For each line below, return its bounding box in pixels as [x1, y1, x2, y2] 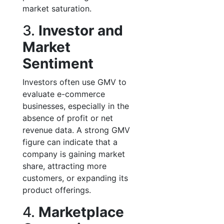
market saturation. [22, 3, 91, 13]
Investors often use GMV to [22, 77, 126, 87]
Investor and [38, 22, 123, 39]
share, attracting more [22, 161, 106, 171]
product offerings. [22, 185, 91, 195]
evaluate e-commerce [22, 89, 105, 99]
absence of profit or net [22, 113, 113, 123]
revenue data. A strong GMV [22, 125, 130, 135]
